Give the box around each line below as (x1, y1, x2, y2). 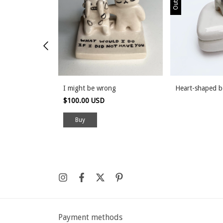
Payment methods (58, 212, 122, 222)
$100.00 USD (63, 96, 107, 105)
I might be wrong (63, 84, 116, 92)
